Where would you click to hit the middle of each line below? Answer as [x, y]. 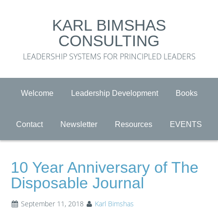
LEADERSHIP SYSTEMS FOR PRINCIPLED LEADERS [109, 56]
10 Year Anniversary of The [105, 167]
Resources [134, 124]
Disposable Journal [78, 183]
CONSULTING [109, 41]
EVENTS [186, 124]
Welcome [37, 93]
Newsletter [79, 124]
